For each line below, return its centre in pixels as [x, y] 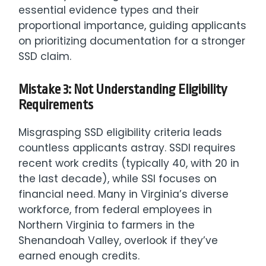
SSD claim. [45, 56]
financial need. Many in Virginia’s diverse [124, 194]
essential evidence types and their [109, 10]
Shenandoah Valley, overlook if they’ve [118, 240]
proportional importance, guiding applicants [133, 25]
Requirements [56, 105]
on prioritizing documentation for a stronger [132, 41]
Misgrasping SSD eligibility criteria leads [121, 132]
